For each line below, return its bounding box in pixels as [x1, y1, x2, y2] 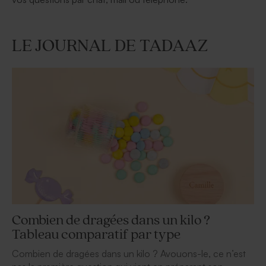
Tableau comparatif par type [12, 227, 180, 242]
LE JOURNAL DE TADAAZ [12, 37, 208, 56]
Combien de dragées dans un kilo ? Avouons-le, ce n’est [12, 247, 246, 259]
